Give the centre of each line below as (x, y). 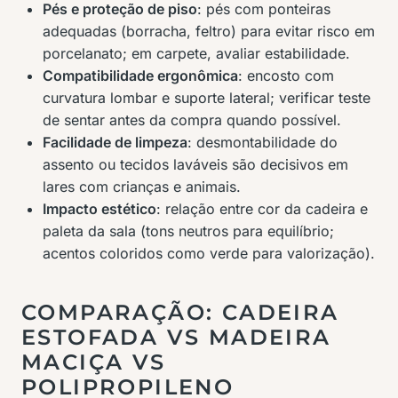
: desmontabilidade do (263, 142)
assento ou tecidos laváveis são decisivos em (195, 164)
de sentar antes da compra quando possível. (192, 120)
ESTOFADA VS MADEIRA (176, 337)
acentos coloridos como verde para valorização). (209, 253)
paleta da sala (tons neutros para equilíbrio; (188, 231)
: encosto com (286, 76)
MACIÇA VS (94, 362)
